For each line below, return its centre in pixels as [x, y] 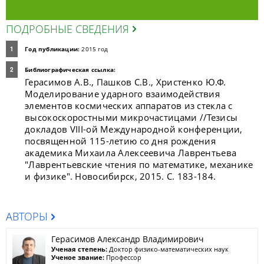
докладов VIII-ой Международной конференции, [134, 129]
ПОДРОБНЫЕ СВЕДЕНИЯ [67, 29]
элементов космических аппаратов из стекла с [129, 105]
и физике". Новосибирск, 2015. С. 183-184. [121, 176]
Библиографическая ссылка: [70, 70]
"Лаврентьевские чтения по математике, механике [139, 164]
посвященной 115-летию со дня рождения [121, 141]
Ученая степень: [79, 249]
